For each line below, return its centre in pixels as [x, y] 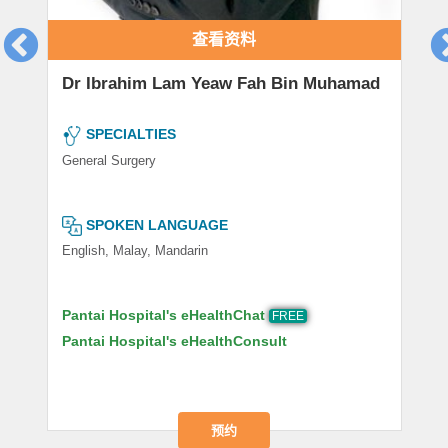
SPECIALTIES [130, 134]
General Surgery [108, 160]
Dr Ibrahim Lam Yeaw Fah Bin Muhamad [220, 83]
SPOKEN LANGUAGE [156, 224]
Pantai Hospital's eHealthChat [163, 314]
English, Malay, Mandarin [134, 250]
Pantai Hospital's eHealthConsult [174, 340]
